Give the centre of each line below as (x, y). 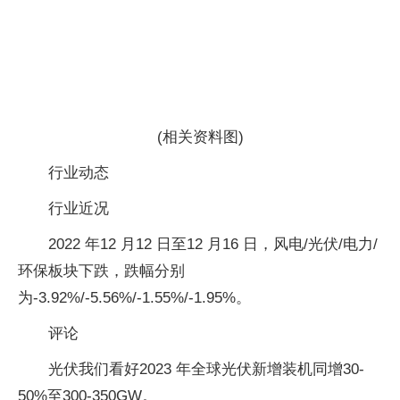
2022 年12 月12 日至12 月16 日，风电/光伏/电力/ (213, 244)
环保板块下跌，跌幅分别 (101, 271)
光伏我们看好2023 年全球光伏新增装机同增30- (206, 369)
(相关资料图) (200, 137)
